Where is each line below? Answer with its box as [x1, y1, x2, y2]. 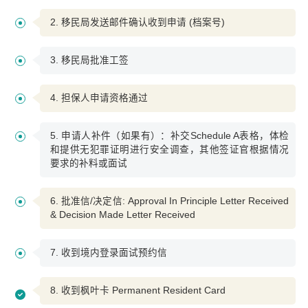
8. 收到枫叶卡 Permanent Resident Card [49, 285, 225, 296]
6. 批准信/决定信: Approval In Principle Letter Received [49, 196, 289, 207]
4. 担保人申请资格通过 [49, 93, 148, 104]
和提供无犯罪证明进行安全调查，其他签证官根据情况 [49, 144, 289, 155]
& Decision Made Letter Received [49, 210, 195, 221]
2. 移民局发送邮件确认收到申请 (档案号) [49, 17, 225, 28]
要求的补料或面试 [49, 158, 127, 169]
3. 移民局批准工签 [49, 55, 129, 66]
